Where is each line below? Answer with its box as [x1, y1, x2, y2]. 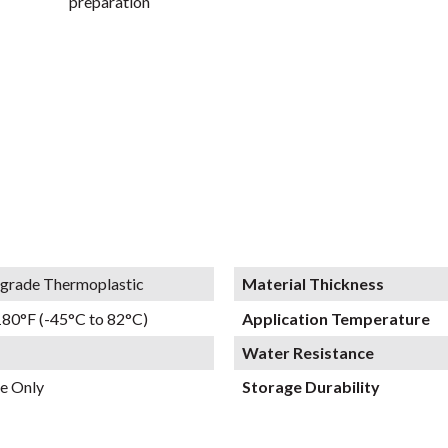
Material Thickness [242, 274, 384, 294]
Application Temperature [242, 308, 430, 328]
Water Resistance [242, 342, 374, 362]
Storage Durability [242, 377, 380, 397]
